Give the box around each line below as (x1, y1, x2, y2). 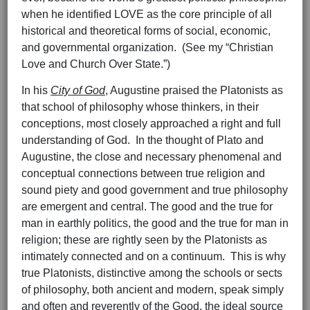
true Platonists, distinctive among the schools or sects (21, 267, 282, 280)
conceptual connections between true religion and (21, 167, 265, 180)
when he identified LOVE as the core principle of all (21, 8, 272, 21)
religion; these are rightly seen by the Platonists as (21, 234, 267, 246)
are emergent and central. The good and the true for (21, 201, 273, 213)
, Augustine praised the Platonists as (105, 84, 283, 97)
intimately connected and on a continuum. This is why (21, 250, 286, 263)
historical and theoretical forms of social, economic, (21, 25, 271, 37)
